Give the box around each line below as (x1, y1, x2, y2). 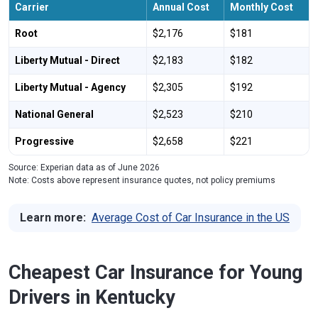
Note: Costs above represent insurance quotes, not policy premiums (9, 175, 275, 185)
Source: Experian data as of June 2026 (9, 162, 160, 172)
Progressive (15, 135, 74, 147)
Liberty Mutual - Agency (15, 81, 126, 93)
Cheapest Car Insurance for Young (9, 261, 302, 284)
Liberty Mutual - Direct (15, 54, 120, 66)
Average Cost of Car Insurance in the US (92, 210, 290, 224)
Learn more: (20, 210, 86, 224)
